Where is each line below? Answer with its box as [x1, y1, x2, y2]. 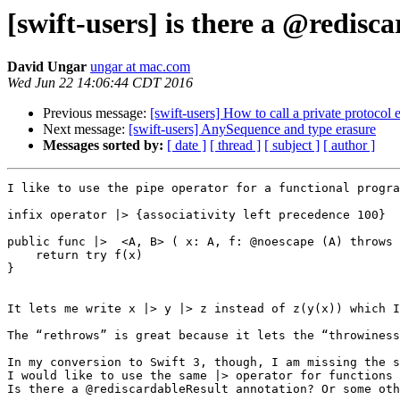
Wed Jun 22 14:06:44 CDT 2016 [7, 75, 193, 91]
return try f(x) [7, 248, 36, 262]
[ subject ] [264, 137, 320, 154]
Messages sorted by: [43, 137, 163, 154]
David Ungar [7, 59, 87, 75]
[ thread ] [210, 137, 261, 154]
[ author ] [323, 137, 375, 154]
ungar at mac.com [90, 59, 190, 75]
